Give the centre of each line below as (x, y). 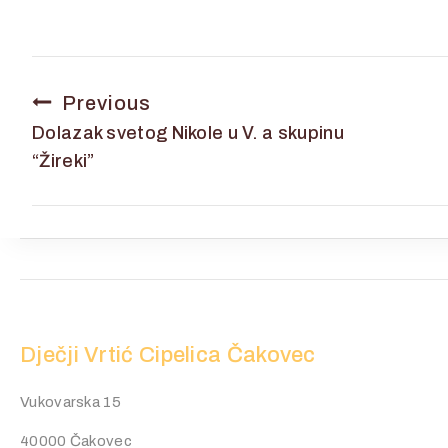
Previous (106, 102)
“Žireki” (63, 160)
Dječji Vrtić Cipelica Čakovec (168, 355)
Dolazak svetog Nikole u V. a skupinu (188, 132)
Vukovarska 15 (70, 402)
